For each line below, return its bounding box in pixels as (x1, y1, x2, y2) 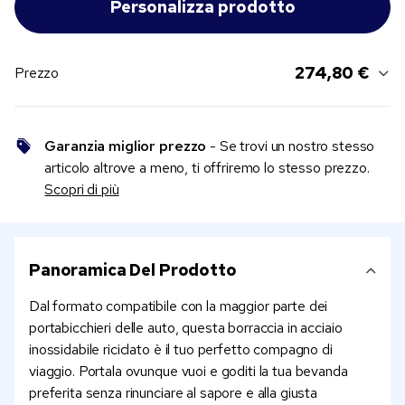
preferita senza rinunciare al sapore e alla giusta (29, 383, 317, 403)
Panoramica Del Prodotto (29, 259, 237, 281)
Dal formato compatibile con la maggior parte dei (29, 297, 328, 316)
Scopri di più (44, 180, 119, 200)
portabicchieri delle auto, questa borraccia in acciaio (29, 318, 343, 338)
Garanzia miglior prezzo (44, 137, 207, 156)
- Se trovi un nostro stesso (206, 137, 375, 156)
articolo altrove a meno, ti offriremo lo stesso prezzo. (44, 158, 373, 178)
